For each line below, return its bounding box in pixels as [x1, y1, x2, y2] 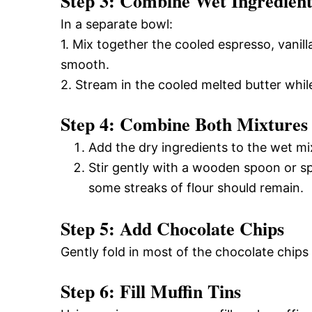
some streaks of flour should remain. [88, 180, 304, 195]
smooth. [61, 56, 109, 72]
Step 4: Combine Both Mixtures [61, 110, 308, 137]
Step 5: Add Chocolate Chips [61, 214, 284, 242]
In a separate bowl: [61, 16, 173, 31]
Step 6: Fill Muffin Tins [61, 277, 241, 304]
